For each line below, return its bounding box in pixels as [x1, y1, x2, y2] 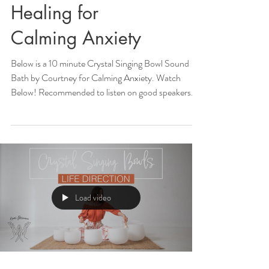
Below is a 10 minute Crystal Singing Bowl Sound [11, 56, 189, 70]
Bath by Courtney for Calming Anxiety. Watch [11, 70, 181, 85]
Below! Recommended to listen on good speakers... [11, 85, 198, 99]
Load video [75, 191, 111, 204]
